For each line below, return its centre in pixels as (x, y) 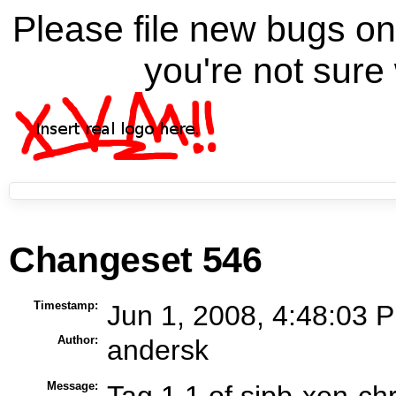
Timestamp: (65, 305)
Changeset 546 (136, 260)
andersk (157, 350)
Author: (77, 339)
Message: (72, 385)
